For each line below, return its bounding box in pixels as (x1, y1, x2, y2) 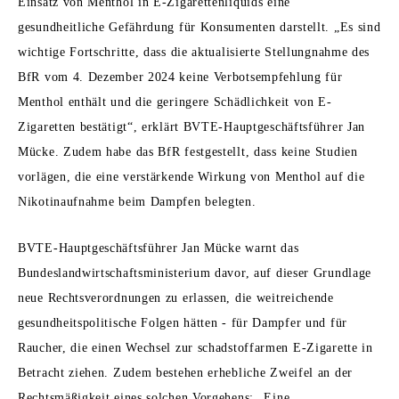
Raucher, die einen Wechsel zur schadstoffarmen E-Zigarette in (18, 341, 373, 355)
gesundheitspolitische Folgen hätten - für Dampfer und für (18, 316, 347, 330)
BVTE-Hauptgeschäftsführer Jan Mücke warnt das (18, 241, 299, 256)
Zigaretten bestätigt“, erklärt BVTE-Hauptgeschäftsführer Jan (18, 120, 366, 134)
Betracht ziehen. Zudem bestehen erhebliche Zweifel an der (18, 366, 353, 380)
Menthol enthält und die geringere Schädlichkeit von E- (18, 95, 332, 110)
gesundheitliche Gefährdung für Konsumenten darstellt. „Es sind (18, 20, 381, 35)
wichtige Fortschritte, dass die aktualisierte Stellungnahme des (18, 45, 370, 60)
